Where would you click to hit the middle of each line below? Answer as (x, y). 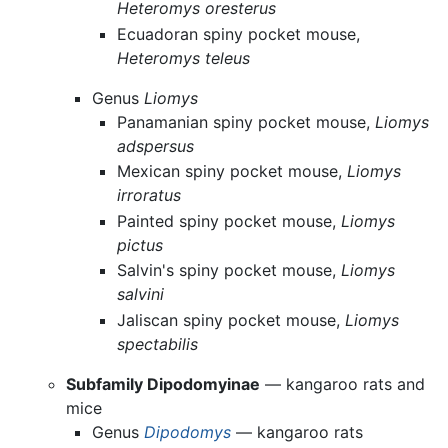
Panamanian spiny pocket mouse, (246, 121)
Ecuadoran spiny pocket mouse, (239, 33)
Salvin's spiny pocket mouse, (229, 270)
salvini (141, 294)
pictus (140, 244)
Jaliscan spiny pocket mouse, (231, 320)
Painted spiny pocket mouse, (229, 220)
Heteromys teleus (184, 57)
